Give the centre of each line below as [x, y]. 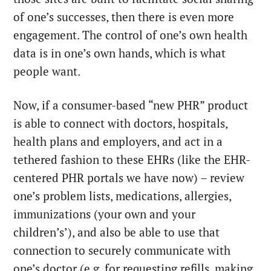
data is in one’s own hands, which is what [120, 54]
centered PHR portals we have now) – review [129, 178]
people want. [47, 72]
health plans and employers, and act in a [118, 142]
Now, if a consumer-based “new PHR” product [131, 106]
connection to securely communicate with [122, 251]
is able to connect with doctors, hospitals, [121, 124]
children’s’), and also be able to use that [117, 233]
